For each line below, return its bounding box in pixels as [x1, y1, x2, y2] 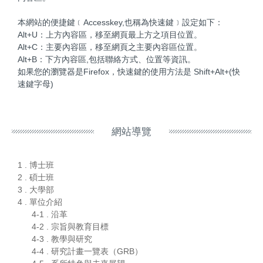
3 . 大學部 [18, 185, 54, 195]
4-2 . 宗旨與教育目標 [32, 222, 109, 232]
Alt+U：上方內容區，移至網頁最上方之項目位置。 [18, 29, 202, 39]
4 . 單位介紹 [18, 197, 62, 207]
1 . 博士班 [18, 160, 54, 170]
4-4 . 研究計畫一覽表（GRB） [32, 247, 143, 257]
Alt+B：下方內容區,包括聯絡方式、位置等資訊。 [18, 54, 195, 64]
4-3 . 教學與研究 [32, 234, 92, 244]
